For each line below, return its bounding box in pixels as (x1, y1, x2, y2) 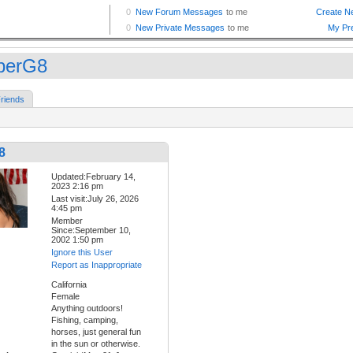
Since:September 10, (51, 225, 131, 236)
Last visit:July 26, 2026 (51, 194, 139, 204)
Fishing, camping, (51, 315, 118, 325)
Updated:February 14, (51, 172, 136, 182)
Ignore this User (51, 247, 113, 258)
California (51, 280, 87, 290)
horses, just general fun (51, 327, 141, 337)
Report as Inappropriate (51, 260, 142, 270)
